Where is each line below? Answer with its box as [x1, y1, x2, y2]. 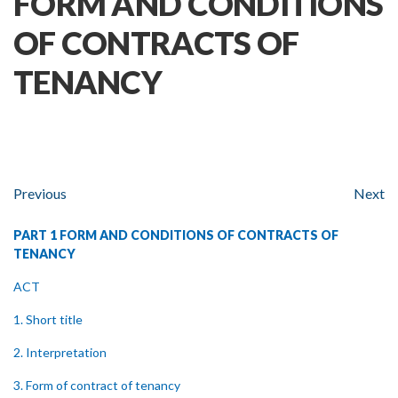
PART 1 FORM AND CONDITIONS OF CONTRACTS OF [13, 227, 338, 243]
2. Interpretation [13, 345, 107, 360]
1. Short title [13, 312, 83, 327]
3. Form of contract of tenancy [13, 378, 180, 393]
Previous [13, 185, 67, 202]
